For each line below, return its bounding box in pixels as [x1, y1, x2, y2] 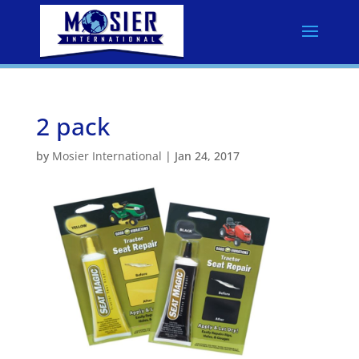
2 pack [35, 110, 110, 143]
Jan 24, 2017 [174, 148, 240, 163]
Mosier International [51, 148, 162, 163]
